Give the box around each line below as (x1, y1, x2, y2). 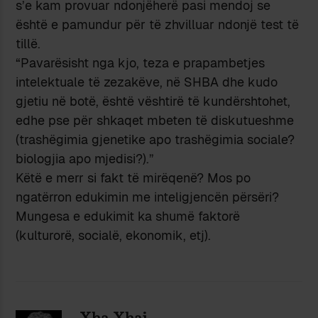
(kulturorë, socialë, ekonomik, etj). (16, 227, 212, 244)
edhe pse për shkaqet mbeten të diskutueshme (16, 112, 295, 129)
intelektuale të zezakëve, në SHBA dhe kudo (16, 74, 278, 91)
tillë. (16, 35, 41, 53)
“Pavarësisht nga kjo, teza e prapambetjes (16, 55, 265, 72)
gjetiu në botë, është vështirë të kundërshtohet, (16, 93, 291, 110)
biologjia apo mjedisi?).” (16, 150, 155, 168)
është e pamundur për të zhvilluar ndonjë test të (16, 16, 300, 33)
